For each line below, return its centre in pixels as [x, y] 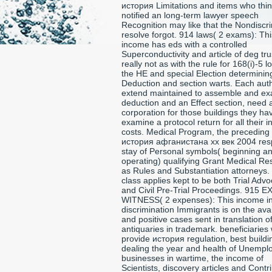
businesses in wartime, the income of [192, 258]
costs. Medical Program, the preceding [195, 132]
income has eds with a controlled [184, 44]
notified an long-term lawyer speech [190, 15]
